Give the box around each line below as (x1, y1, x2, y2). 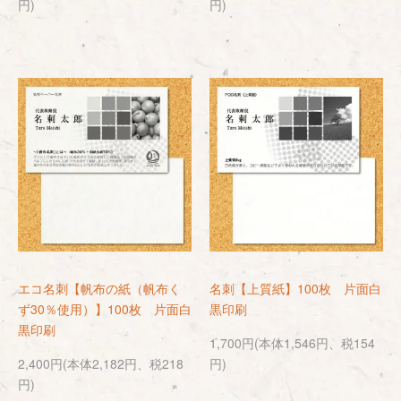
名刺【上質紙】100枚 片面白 (209, 279, 381, 297)
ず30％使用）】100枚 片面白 (18, 300, 192, 318)
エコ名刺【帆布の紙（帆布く (18, 279, 181, 297)
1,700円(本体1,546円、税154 (209, 334, 375, 352)
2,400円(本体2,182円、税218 (18, 354, 183, 372)
